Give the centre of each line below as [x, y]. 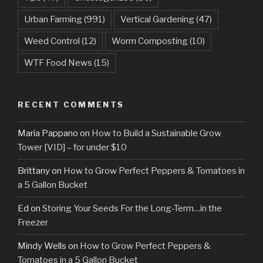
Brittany [34, 171]
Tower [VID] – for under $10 [72, 148]
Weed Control [52, 41]
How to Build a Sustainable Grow [156, 134]
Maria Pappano [48, 134]
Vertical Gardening [157, 20]
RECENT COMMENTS [71, 105]
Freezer [33, 223]
